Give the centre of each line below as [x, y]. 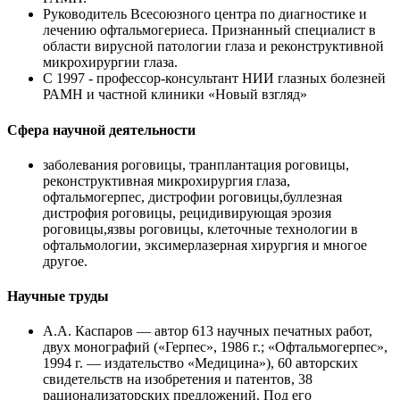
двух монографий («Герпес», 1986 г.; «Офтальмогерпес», [215, 347]
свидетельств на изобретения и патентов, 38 [178, 379]
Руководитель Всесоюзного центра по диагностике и [205, 14]
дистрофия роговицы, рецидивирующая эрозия [187, 212]
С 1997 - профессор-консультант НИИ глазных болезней [214, 79]
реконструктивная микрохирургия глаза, [167, 180]
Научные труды [58, 296]
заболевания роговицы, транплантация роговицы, [196, 164]
